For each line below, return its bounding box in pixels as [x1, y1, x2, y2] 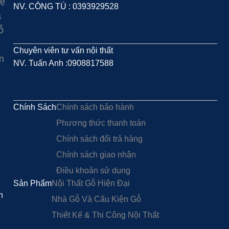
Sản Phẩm [13, 179, 52, 188]
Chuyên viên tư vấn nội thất [13, 46, 113, 55]
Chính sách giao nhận [56, 150, 136, 159]
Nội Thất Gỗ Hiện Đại [51, 179, 130, 188]
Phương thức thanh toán [56, 119, 146, 128]
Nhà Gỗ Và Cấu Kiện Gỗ [51, 195, 141, 204]
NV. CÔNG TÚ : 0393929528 [13, 2, 119, 11]
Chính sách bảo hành [56, 103, 134, 112]
